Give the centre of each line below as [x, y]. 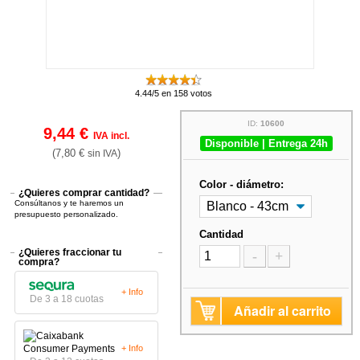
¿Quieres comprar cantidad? [84, 192]
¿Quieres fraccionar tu [70, 252]
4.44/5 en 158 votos [173, 93]
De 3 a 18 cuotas [67, 299]
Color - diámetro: [242, 184]
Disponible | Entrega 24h [266, 143]
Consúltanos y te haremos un [70, 202]
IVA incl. [112, 135]
